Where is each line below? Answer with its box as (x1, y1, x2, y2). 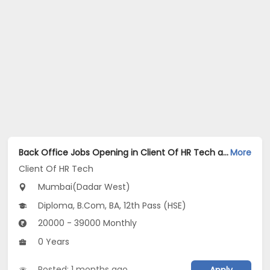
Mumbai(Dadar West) (36, 181, 131, 193)
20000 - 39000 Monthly (36, 217, 137, 230)
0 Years (36, 236, 70, 248)
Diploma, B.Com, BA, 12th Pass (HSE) (36, 199, 187, 212)
